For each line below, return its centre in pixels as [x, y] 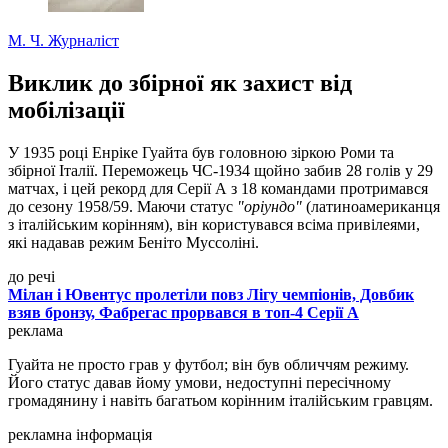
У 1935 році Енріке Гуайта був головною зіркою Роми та [201, 153]
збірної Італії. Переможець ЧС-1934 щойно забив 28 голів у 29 [220, 171]
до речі [31, 277]
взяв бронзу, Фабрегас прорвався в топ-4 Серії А [183, 313]
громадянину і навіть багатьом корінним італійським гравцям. [220, 401]
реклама [35, 331]
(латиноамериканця [371, 207]
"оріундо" [269, 207]
